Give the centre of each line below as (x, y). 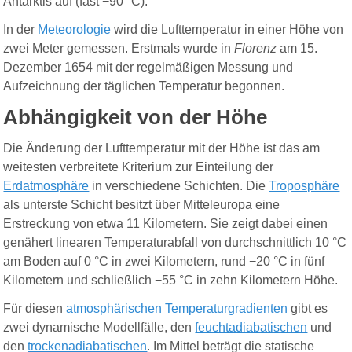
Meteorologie (75, 30)
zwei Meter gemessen (64, 49)
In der (21, 30)
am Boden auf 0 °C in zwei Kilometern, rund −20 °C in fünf (164, 262)
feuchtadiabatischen (251, 328)
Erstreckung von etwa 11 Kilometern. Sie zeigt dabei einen (166, 224)
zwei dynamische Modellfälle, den (99, 328)
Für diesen (35, 309)
